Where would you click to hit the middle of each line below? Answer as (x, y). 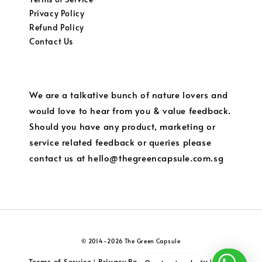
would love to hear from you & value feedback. (130, 111)
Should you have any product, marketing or (123, 126)
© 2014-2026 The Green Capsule (131, 241)
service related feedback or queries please (120, 142)
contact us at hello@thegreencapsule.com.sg (127, 158)
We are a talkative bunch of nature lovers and (129, 95)
